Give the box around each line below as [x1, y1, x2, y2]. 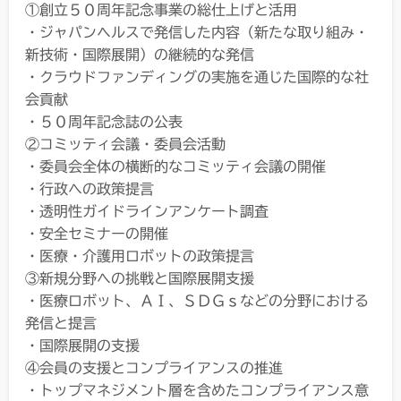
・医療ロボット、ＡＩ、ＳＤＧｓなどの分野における [25, 293, 369, 308]
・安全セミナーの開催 [25, 226, 168, 241]
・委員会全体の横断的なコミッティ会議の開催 [25, 158, 326, 174]
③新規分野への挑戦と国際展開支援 [25, 270, 254, 286]
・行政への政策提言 [25, 181, 154, 196]
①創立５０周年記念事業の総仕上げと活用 [25, 2, 297, 17]
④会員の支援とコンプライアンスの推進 [25, 360, 283, 375]
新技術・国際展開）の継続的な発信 [25, 47, 254, 62]
